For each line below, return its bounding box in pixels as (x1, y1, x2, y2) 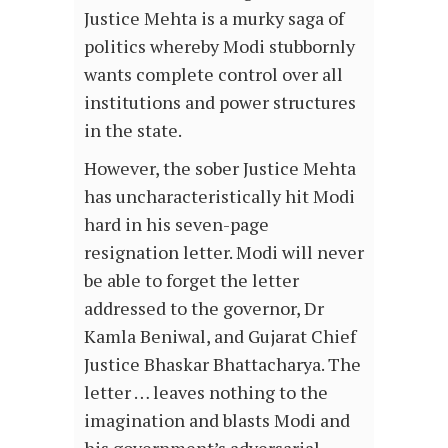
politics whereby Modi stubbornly (84, 34, 355, 59)
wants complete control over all (84, 62, 343, 87)
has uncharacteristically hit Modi (84, 184, 355, 209)
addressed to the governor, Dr (84, 296, 324, 321)
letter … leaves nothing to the (84, 380, 328, 405)
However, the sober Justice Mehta (84, 156, 356, 181)
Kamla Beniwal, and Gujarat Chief (84, 324, 356, 349)
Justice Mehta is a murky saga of (84, 6, 344, 31)
